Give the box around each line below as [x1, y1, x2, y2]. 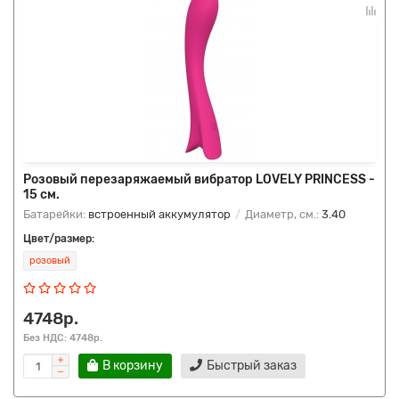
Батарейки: [23, 208, 88, 221]
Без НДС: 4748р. [23, 331, 102, 344]
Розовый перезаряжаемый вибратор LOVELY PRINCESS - [23, 172, 375, 187]
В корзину [102, 358, 163, 373]
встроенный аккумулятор [88, 208, 231, 221]
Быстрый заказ [207, 358, 297, 373]
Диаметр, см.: [242, 208, 322, 221]
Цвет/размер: [23, 232, 94, 245]
